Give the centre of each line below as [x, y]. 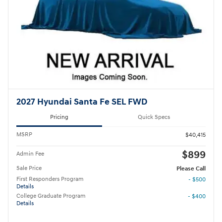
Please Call [191, 168]
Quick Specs [154, 117]
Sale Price [29, 168]
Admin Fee [30, 154]
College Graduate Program [51, 196]
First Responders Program [50, 179]
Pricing [59, 117]
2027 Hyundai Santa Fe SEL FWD [82, 102]
